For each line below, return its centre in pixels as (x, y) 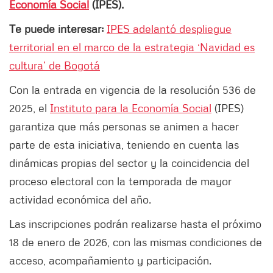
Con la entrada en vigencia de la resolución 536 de (133, 90)
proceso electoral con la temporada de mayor (120, 181)
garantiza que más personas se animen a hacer (124, 126)
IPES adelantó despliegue (169, 29)
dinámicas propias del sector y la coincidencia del (129, 163)
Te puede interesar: (58, 29)
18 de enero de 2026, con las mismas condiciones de (136, 242)
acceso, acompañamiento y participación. (110, 261)
